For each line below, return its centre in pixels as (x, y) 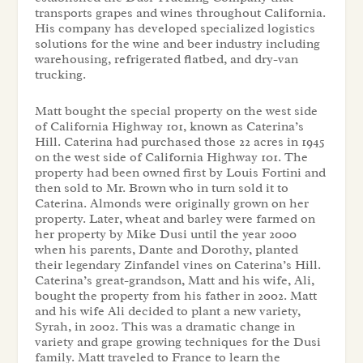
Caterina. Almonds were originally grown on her (171, 203)
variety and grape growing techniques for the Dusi (177, 342)
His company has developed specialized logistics (175, 29)
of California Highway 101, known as (140, 126)
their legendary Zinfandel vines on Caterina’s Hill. (177, 265)
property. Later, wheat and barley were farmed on (175, 218)
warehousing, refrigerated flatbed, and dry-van (166, 60)
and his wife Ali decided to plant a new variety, (167, 311)
